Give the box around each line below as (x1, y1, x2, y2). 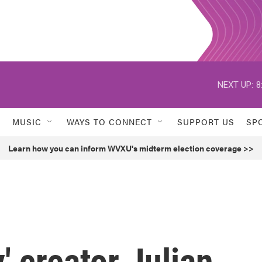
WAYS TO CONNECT (67, 116, 152, 127)
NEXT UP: (218, 79, 253, 90)
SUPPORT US (177, 116, 235, 127)
